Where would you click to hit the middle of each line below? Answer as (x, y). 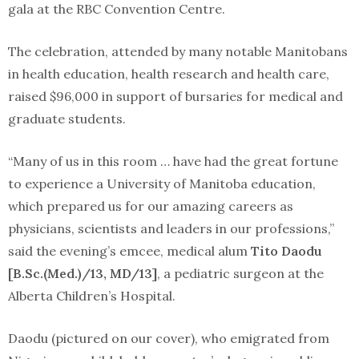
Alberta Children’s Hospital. (93, 296)
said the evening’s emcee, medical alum (129, 251)
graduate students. (67, 119)
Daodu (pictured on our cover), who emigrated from (169, 338)
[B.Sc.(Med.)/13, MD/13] (83, 273)
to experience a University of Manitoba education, (162, 184)
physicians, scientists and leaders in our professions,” (171, 228)
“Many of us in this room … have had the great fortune (173, 161)
